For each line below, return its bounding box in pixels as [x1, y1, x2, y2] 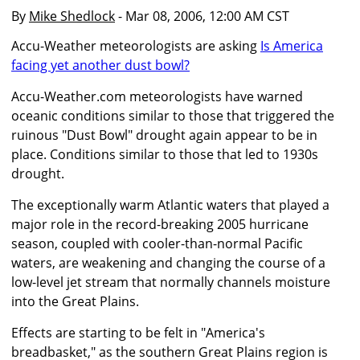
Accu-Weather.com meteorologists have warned [11, 88, 303, 106]
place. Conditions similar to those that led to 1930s [11, 145, 318, 164]
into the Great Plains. [11, 292, 139, 311]
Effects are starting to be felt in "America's [11, 324, 265, 342]
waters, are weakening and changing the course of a [11, 254, 325, 272]
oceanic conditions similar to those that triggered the [11, 107, 334, 125]
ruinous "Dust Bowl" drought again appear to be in [11, 126, 317, 145]
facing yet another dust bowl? [11, 56, 190, 75]
